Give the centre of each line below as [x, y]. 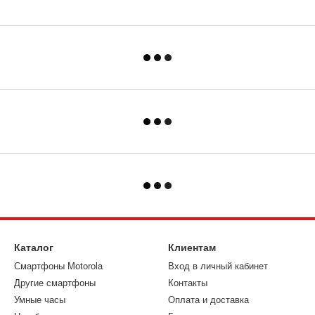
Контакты [188, 283]
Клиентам [192, 248]
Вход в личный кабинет [218, 266]
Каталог [34, 248]
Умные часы [40, 300]
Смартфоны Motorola [58, 266]
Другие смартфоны [55, 283]
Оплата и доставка [208, 300]
